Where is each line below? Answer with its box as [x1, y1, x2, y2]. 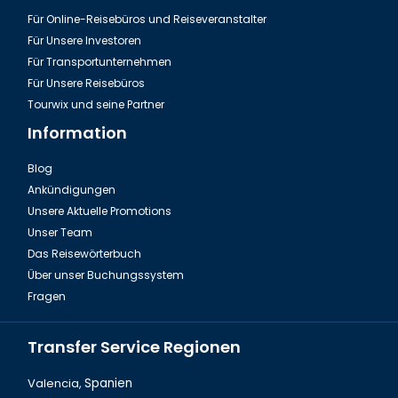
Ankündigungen [28, 182, 115, 198]
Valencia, [28, 375, 84, 393]
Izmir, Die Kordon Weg [135, 186, 263, 203]
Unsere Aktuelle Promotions [28, 203, 171, 219]
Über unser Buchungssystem [28, 267, 184, 283]
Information [28, 122, 127, 145]
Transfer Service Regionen [28, 336, 241, 359]
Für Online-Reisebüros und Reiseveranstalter [28, 12, 267, 28]
